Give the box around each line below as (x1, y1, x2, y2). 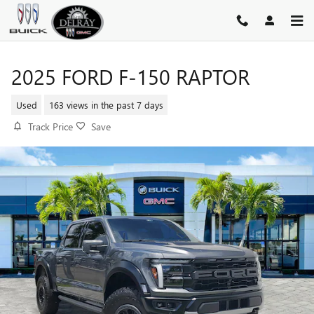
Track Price (28, 120, 73, 133)
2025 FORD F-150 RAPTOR (11, 62, 250, 90)
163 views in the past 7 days (48, 98, 163, 111)
